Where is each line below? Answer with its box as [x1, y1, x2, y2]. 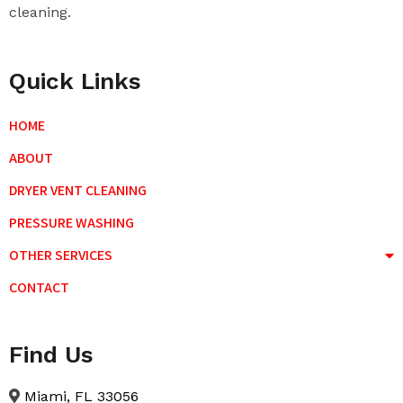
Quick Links [9, 67, 141, 94]
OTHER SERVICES [9, 245, 112, 264]
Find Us [9, 340, 94, 368]
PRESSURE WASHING [9, 212, 134, 232]
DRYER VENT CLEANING [9, 180, 147, 200]
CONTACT [9, 277, 69, 297]
